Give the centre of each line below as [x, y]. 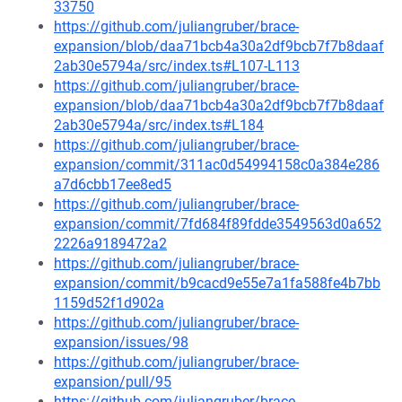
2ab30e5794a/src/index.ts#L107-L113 [177, 66]
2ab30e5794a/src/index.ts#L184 [159, 125]
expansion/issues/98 [121, 342]
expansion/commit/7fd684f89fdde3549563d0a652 [218, 224]
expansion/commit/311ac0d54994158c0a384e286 [217, 165]
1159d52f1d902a [109, 303]
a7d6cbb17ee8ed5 [113, 184]
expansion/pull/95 [113, 382]
